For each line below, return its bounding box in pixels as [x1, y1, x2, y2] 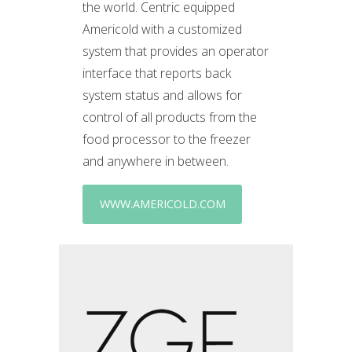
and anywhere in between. [82, 152, 233, 170]
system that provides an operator [82, 42, 269, 60]
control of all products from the [82, 108, 258, 126]
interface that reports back [82, 64, 232, 82]
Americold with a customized [82, 20, 243, 38]
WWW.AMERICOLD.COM [99, 196, 225, 211]
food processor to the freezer [82, 130, 251, 148]
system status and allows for [82, 86, 243, 104]
